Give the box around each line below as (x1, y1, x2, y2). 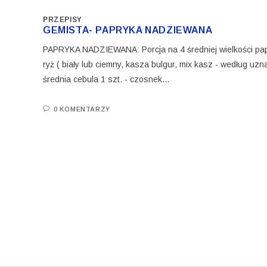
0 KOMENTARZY (53, 105, 110, 113)
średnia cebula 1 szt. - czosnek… (43, 74, 170, 84)
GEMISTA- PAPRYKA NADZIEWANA (43, 24, 213, 35)
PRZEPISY (43, 15, 82, 24)
